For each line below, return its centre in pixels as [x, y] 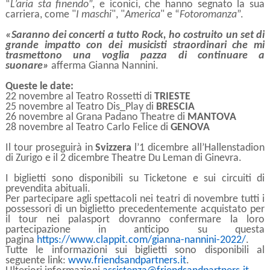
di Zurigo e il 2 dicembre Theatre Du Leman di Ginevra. [123, 158]
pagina [21, 240]
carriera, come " [40, 14]
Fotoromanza [208, 14]
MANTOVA [212, 117]
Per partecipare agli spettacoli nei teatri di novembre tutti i [135, 199]
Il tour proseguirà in [50, 148]
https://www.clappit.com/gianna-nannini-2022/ [141, 240]
